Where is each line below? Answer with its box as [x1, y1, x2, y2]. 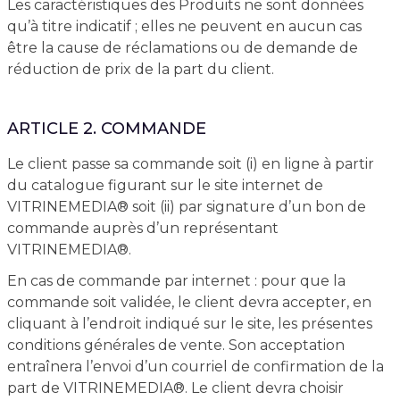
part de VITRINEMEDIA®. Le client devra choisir [6, 379, 344, 396]
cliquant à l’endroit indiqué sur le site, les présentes [6, 315, 372, 332]
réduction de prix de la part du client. [6, 61, 274, 78]
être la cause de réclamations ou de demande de [6, 39, 358, 56]
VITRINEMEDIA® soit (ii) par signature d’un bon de [6, 198, 366, 215]
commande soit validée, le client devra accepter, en [6, 294, 371, 311]
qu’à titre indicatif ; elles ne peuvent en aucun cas [6, 18, 362, 35]
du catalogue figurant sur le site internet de [6, 177, 323, 194]
